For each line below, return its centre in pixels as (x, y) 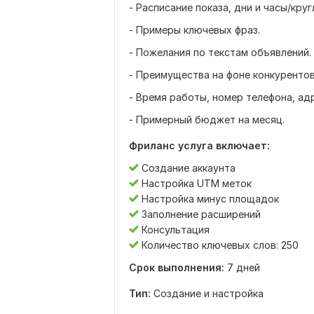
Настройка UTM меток (195, 183)
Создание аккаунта (187, 168)
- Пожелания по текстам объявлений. (220, 52)
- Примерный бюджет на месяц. (207, 120)
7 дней (242, 267)
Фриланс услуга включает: (199, 145)
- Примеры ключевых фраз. (194, 30)
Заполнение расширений (200, 214)
